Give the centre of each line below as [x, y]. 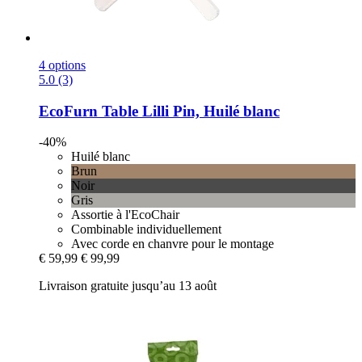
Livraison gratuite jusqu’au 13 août [128, 286]
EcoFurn [68, 111]
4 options [62, 65]
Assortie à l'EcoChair [125, 215]
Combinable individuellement [146, 229]
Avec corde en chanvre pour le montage [173, 244]
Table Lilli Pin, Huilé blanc [189, 111]
